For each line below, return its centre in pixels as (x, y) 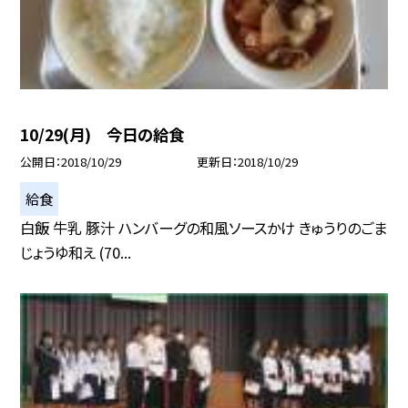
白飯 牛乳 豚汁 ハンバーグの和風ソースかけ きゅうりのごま (204, 227)
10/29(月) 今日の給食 (102, 134)
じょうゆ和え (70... (76, 252)
